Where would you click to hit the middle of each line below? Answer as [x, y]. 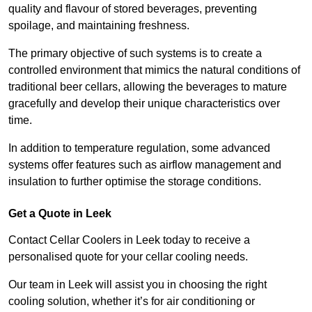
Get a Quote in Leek [60, 214]
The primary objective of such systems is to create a [135, 54]
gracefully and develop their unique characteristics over [144, 104]
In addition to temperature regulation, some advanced [139, 148]
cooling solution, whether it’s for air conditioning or [132, 302]
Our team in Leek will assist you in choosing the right [138, 285]
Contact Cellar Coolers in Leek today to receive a [129, 240]
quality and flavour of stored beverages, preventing [133, 9]
